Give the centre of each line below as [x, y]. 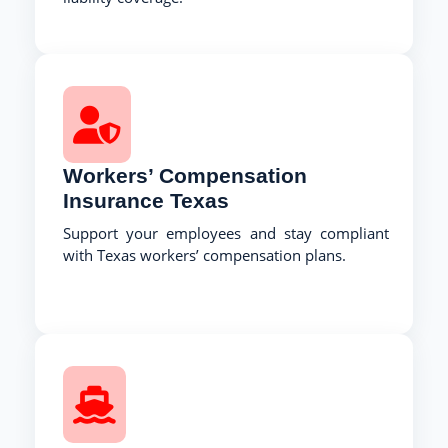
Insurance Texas [146, 200]
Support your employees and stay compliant [226, 232]
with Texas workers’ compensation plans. [204, 254]
